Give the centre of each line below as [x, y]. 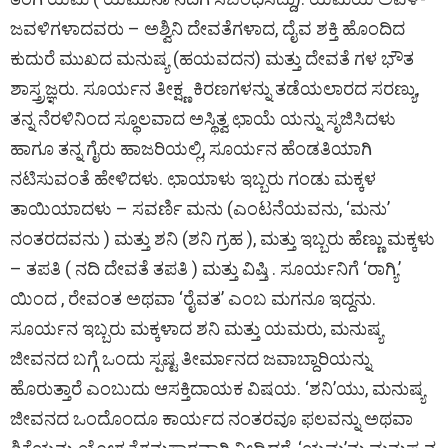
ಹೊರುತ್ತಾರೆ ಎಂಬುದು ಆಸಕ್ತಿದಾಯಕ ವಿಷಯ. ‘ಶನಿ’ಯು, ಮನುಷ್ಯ [217, 388]
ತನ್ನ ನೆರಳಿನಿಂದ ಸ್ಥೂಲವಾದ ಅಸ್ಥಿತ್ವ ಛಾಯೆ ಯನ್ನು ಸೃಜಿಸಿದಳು [203, 118]
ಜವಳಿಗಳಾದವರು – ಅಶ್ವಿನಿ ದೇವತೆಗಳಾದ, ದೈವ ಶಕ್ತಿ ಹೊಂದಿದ [207, 28]
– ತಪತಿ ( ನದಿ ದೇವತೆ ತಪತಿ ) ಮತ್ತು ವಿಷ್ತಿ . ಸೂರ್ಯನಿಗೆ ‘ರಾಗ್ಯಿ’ [205, 268]
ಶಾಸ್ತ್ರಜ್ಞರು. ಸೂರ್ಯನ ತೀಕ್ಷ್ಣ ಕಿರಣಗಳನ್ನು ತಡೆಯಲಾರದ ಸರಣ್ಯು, [214, 88]
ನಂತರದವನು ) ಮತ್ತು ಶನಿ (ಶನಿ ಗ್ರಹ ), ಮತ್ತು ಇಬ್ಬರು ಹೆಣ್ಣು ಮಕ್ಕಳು [222, 238]
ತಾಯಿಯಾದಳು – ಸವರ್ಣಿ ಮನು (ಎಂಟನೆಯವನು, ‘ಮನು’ [200, 208]
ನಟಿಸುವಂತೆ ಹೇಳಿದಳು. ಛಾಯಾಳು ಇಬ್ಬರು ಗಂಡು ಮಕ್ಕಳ [193, 178]
